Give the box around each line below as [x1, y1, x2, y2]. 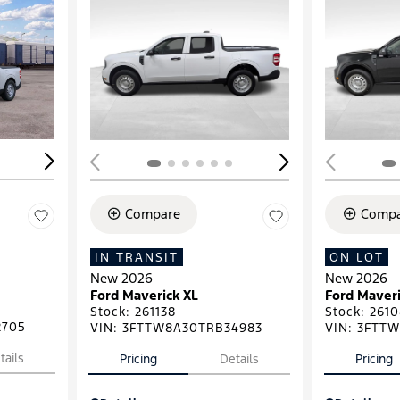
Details [220, 350, 260, 367]
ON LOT [329, 248, 384, 265]
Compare [125, 204, 180, 222]
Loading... [130, 54, 211, 74]
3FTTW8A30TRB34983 [121, 319, 262, 336]
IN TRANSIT [94, 248, 179, 265]
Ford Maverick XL [89, 286, 198, 304]
